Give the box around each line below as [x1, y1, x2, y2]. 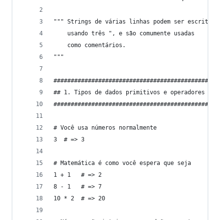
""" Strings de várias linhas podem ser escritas [54, 18, 215, 25]
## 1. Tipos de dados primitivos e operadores [54, 89, 205, 96]
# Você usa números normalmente [54, 124, 157, 131]
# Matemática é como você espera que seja [54, 160, 191, 166]
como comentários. [54, 42, 126, 49]
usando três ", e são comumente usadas [54, 30, 194, 37]
